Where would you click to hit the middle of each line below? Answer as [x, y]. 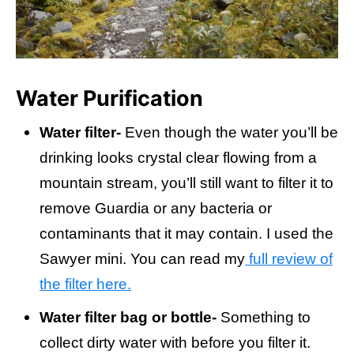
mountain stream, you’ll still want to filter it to [186, 183]
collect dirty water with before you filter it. [175, 343]
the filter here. [85, 284]
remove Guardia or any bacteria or [156, 209]
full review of [289, 259]
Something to [264, 318]
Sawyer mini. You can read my [142, 259]
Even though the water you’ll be [230, 133]
